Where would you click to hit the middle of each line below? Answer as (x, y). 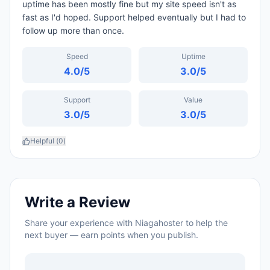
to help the (206, 223)
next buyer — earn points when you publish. (111, 235)
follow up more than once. (73, 30)
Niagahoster (159, 223)
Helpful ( (44, 141)
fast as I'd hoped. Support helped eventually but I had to (134, 17)
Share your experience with (80, 223)
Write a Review (77, 202)
